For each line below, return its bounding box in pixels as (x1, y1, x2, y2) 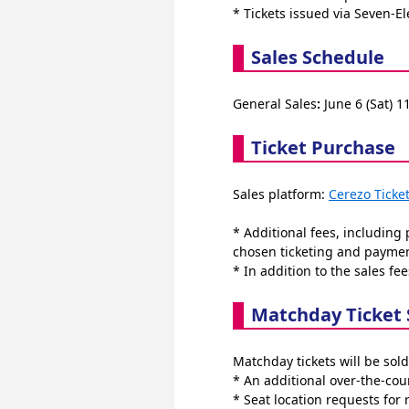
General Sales (233, 94, 317, 112)
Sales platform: (233, 184, 329, 203)
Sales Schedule (251, 44, 384, 69)
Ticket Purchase (251, 134, 395, 160)
